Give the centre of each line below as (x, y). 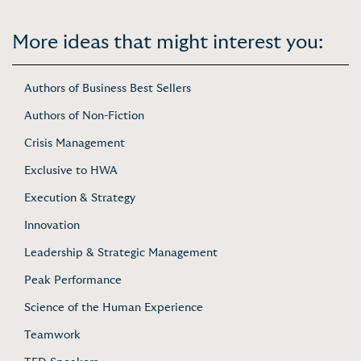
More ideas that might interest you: (168, 42)
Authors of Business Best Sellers (108, 88)
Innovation (52, 225)
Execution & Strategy (80, 198)
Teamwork (52, 335)
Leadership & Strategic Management (121, 253)
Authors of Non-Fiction (84, 116)
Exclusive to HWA (71, 170)
